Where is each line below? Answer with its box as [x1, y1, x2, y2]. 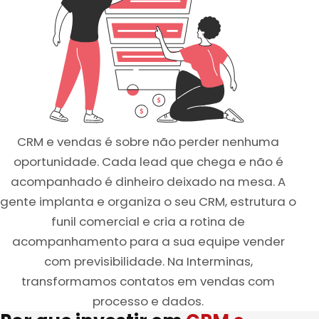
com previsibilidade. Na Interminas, [43, 252, 253, 270]
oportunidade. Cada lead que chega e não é [13, 152, 283, 170]
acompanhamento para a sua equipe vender [11, 232, 285, 250]
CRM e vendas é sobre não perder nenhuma [17, 132, 279, 150]
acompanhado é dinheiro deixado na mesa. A [11, 172, 286, 190]
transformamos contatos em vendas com [21, 272, 275, 290]
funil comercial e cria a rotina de [51, 212, 245, 230]
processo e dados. [93, 292, 204, 310]
